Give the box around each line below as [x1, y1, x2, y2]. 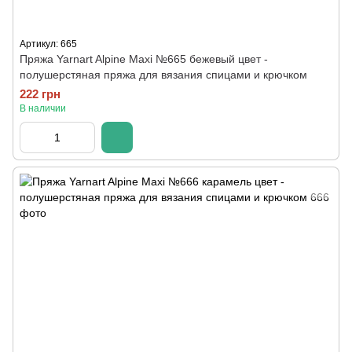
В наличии [20, 103, 66, 114]
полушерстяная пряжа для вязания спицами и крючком [20, 68, 307, 81]
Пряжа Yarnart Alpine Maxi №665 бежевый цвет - [20, 53, 268, 65]
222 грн [20, 87, 60, 101]
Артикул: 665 [20, 38, 77, 49]
